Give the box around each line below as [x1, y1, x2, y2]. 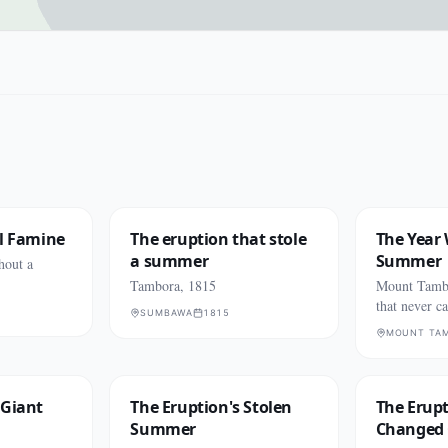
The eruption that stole [130, 228, 307, 250]
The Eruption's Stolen [130, 396, 292, 418]
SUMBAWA [140, 307, 193, 318]
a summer [130, 250, 209, 272]
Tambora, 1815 [130, 276, 217, 295]
